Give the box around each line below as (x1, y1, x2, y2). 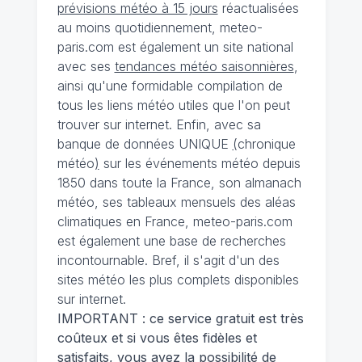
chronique (237, 136, 296, 152)
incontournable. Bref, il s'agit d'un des (57, 252, 280, 268)
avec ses (57, 58, 115, 74)
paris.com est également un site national (57, 39, 293, 55)
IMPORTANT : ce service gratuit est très (57, 310, 304, 326)
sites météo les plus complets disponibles (57, 271, 299, 288)
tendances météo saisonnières (114, 58, 294, 74)
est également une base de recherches (57, 233, 286, 249)
